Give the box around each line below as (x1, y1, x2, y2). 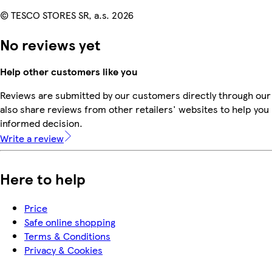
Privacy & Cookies (24, 242, 103, 257)
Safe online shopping (24, 214, 115, 229)
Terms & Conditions (24, 228, 110, 243)
